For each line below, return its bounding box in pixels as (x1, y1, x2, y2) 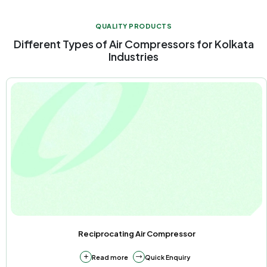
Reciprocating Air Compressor (77, 229, 195, 239)
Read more (92, 253, 128, 261)
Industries (108, 49, 159, 64)
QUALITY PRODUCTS (95, 22, 172, 30)
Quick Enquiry (145, 253, 190, 261)
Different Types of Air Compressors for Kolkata (13, 37, 254, 51)
